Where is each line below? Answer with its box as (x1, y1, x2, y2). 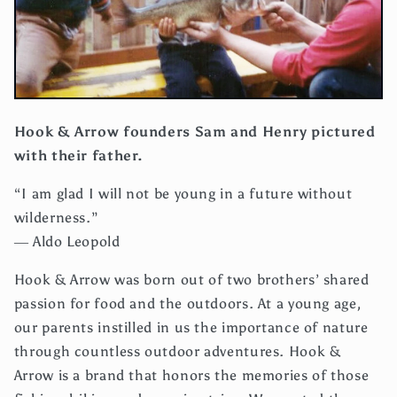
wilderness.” (13, 209, 99, 227)
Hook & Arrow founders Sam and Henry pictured (13, 123, 376, 141)
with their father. (13, 147, 144, 165)
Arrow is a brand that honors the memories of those (13, 366, 370, 384)
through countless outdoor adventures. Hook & (13, 342, 341, 360)
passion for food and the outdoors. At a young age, (13, 294, 362, 312)
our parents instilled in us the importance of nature (13, 318, 369, 336)
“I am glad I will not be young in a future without (13, 185, 353, 203)
